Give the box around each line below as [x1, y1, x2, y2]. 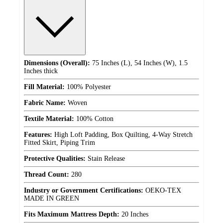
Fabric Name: [24, 99, 66, 107]
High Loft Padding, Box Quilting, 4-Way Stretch [52, 130, 193, 138]
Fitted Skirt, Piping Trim [24, 138, 95, 146]
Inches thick [24, 67, 58, 75]
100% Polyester [65, 83, 111, 91]
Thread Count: [24, 170, 69, 178]
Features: [24, 130, 52, 138]
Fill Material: [24, 83, 65, 91]
